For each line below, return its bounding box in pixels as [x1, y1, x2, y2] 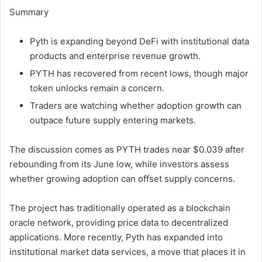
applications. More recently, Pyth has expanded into [9, 231, 223, 243]
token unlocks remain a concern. [30, 82, 164, 94]
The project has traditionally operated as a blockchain [9, 202, 230, 213]
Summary [9, 6, 49, 18]
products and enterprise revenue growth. [30, 50, 201, 61]
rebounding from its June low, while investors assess [9, 158, 229, 170]
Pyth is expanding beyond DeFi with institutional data [30, 35, 249, 47]
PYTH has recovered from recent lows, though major [30, 67, 249, 79]
